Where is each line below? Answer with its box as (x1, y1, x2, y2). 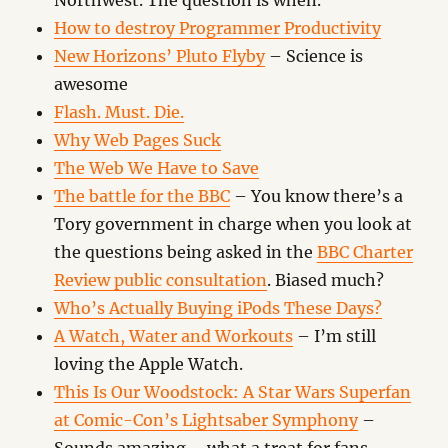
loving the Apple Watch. (54, 354, 244, 374)
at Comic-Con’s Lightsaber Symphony (54, 410, 359, 430)
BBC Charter (317, 242, 414, 262)
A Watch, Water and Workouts (54, 326, 294, 346)
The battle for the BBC (54, 186, 231, 206)
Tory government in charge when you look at (54, 214, 413, 234)
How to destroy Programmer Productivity (54, 18, 382, 38)
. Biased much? (267, 270, 385, 290)
